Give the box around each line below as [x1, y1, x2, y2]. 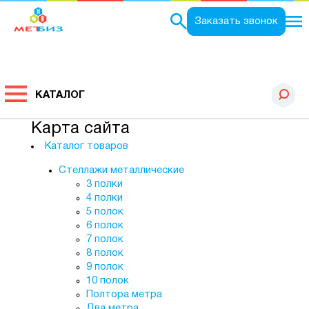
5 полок [86, 207, 123, 217]
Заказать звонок [195, 17, 278, 26]
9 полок [86, 262, 123, 272]
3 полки [86, 179, 123, 189]
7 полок [86, 235, 123, 244]
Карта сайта [30, 121, 130, 137]
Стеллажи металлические [58, 166, 184, 175]
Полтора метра [86, 290, 162, 299]
